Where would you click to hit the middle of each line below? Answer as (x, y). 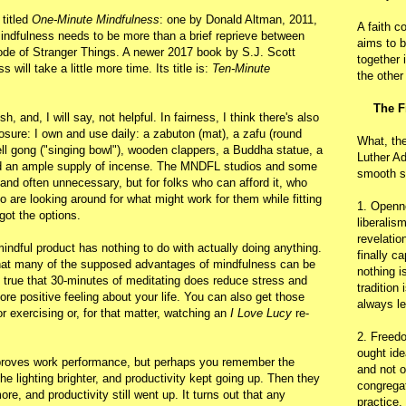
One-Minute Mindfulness (96, 19)
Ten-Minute (241, 68)
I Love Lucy (261, 313)
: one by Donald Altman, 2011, (238, 19)
